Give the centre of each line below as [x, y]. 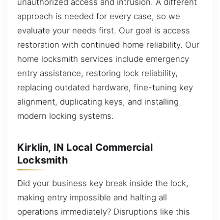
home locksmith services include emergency [103, 59]
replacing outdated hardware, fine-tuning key [105, 88]
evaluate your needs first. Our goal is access [104, 31]
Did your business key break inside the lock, [103, 183]
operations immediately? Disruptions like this [104, 212]
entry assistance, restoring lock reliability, [97, 73]
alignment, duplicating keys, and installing [98, 102]
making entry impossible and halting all [92, 198]
